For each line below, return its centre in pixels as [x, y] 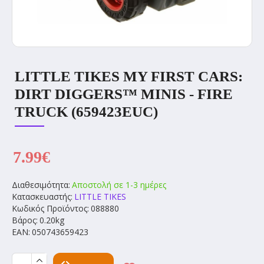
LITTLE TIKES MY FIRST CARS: [129, 76]
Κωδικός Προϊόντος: [50, 208]
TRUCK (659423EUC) [86, 112]
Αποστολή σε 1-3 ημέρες [119, 185]
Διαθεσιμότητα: [41, 185]
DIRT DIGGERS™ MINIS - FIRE [124, 94]
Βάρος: [25, 220]
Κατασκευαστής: [42, 197]
